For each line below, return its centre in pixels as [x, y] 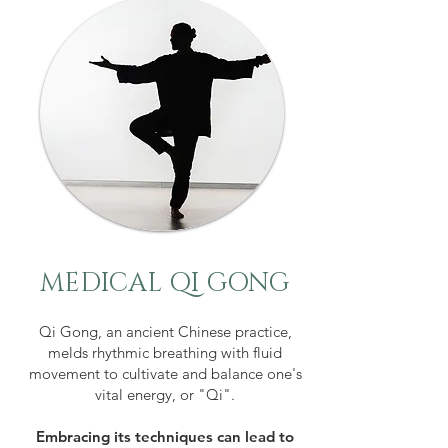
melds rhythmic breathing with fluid [165, 352]
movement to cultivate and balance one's [165, 373]
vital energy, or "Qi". [165, 394]
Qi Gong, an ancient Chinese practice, [165, 331]
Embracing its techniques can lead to [165, 436]
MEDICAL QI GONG [164, 283]
